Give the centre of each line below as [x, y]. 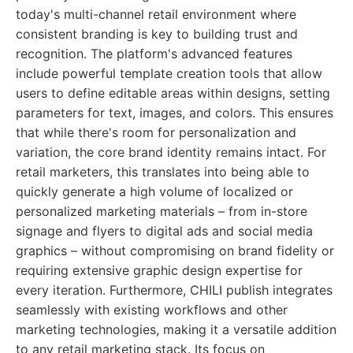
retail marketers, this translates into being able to [163, 172]
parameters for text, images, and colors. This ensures [175, 113]
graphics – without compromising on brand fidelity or [175, 251]
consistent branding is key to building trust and [157, 34]
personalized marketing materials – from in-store [162, 211]
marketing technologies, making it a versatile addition [176, 329]
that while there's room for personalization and [156, 132]
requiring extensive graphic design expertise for [159, 270]
